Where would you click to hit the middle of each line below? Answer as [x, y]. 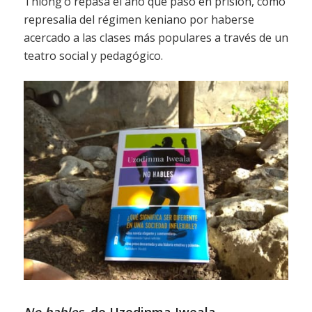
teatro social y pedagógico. [93, 55]
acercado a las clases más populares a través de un [156, 37]
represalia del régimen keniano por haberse [139, 19]
